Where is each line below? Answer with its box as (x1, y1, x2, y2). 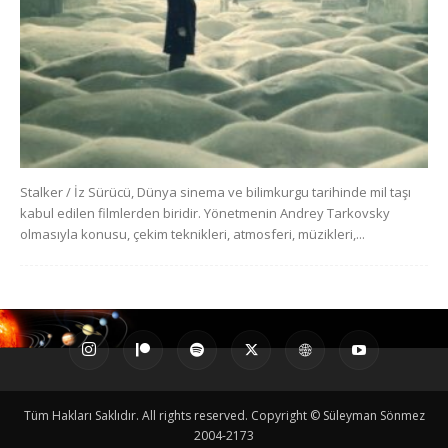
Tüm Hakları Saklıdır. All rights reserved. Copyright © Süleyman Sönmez (23, 406, 425, 424)
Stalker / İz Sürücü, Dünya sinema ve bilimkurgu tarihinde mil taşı (20, 182, 411, 201)
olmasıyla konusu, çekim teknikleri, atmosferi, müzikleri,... (20, 224, 365, 243)
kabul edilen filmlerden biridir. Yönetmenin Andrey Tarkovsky (20, 203, 390, 222)
